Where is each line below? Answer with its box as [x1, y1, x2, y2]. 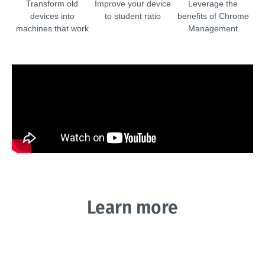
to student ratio [104, 11, 161, 21]
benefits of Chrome [177, 11, 249, 21]
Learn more [87, 197, 178, 218]
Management [188, 24, 238, 33]
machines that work [15, 24, 89, 33]
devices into [30, 11, 75, 21]
